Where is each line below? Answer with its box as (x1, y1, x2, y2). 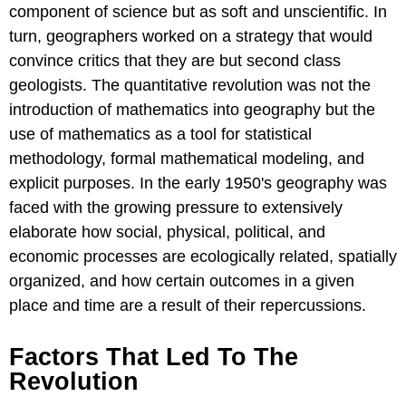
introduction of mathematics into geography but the (9, 101, 375, 120)
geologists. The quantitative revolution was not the (9, 76, 371, 95)
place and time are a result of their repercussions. (9, 296, 366, 315)
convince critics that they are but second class (9, 52, 341, 71)
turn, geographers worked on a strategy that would (9, 27, 372, 46)
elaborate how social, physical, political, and (9, 223, 325, 242)
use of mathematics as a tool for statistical (9, 125, 312, 144)
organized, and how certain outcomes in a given (9, 272, 354, 291)
